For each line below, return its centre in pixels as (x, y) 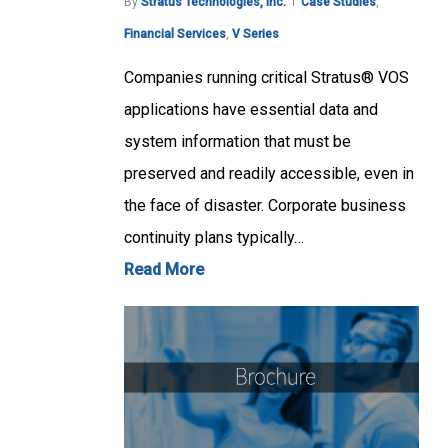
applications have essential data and (251, 109)
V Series (255, 33)
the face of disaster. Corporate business (265, 205)
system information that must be (237, 141)
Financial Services (175, 33)
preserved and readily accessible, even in (269, 173)
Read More (164, 269)
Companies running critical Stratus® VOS (266, 77)
